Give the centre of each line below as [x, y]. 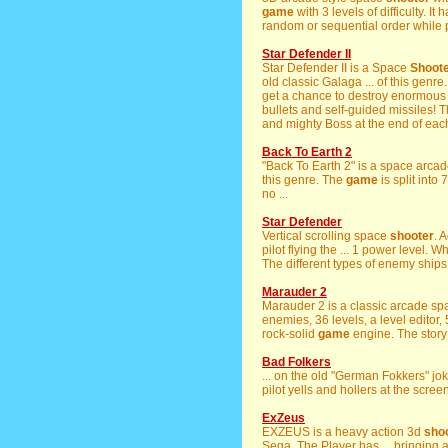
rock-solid [290, 334]
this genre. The [304, 180]
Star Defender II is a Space [336, 68]
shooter [412, 236]
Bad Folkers [296, 362]
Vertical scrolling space [326, 236]
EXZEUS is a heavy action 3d [343, 432]
